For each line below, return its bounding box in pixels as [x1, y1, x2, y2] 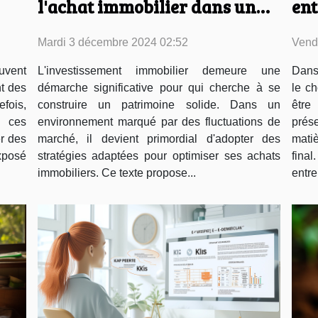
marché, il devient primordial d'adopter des [37, 133, 281, 146]
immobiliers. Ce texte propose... [37, 167, 196, 180]
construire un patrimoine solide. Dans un [37, 99, 281, 111]
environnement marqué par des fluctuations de [37, 116, 281, 128]
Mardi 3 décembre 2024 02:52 [37, 36, 188, 49]
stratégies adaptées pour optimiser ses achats [37, 150, 281, 163]
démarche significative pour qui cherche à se [37, 82, 281, 94]
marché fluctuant [37, 16, 180, 40]
